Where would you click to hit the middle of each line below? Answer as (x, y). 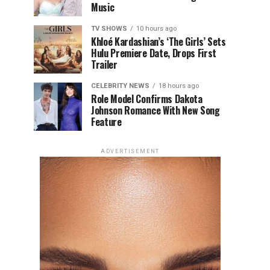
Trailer (105, 64)
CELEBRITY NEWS (120, 86)
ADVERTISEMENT (130, 151)
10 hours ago (156, 29)
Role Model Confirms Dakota (147, 99)
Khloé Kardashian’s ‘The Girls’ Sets (159, 42)
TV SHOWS (109, 29)
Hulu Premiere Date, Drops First (154, 53)
